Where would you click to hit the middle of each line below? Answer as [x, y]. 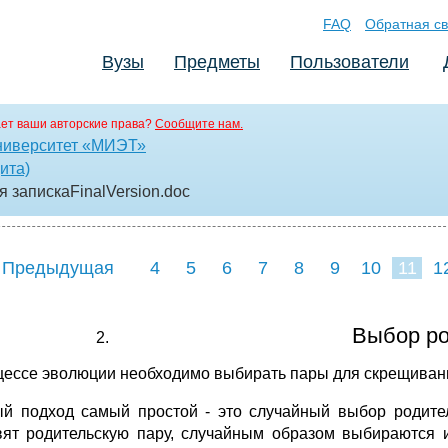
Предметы [217, 62]
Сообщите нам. [199, 124]
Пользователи [349, 62]
